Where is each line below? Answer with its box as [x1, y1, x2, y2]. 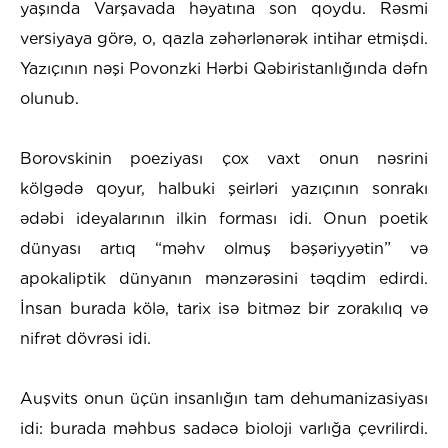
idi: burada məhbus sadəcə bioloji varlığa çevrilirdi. [20, 418, 428, 438]
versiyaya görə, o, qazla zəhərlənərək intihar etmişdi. [20, 28, 428, 48]
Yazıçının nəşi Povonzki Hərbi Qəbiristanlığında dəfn [20, 58, 428, 78]
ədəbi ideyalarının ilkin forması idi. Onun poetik [20, 208, 428, 228]
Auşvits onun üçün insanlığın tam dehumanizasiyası [20, 388, 428, 408]
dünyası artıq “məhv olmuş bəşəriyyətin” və [20, 238, 428, 258]
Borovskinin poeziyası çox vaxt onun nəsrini [20, 148, 428, 168]
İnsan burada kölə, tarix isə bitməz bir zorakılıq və [20, 298, 428, 318]
